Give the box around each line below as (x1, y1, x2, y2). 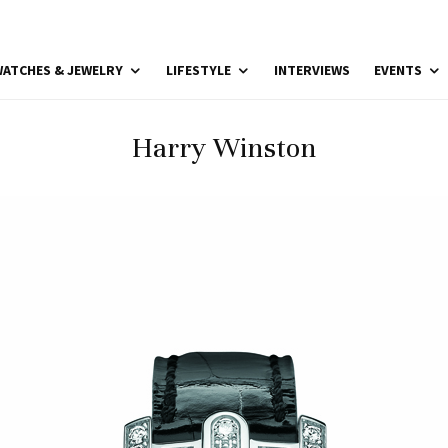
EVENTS (374, 61, 422, 79)
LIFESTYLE (166, 61, 231, 79)
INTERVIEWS (274, 61, 350, 79)
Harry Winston (132, 131, 316, 165)
